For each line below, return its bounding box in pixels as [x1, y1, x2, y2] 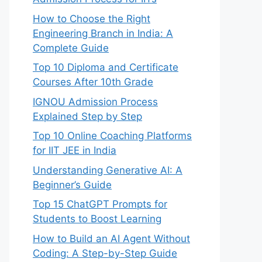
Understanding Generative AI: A [33, 164, 182, 176]
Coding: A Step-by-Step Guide [33, 247, 177, 259]
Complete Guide [33, 42, 109, 54]
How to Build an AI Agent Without [33, 232, 190, 244]
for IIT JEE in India [33, 144, 116, 156]
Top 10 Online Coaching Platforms [33, 130, 192, 142]
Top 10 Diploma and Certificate [33, 61, 178, 73]
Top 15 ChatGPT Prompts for [33, 198, 167, 210]
